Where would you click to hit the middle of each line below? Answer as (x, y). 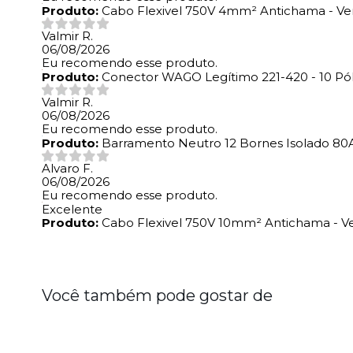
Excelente (72, 210)
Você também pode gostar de (157, 296)
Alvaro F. (67, 169)
